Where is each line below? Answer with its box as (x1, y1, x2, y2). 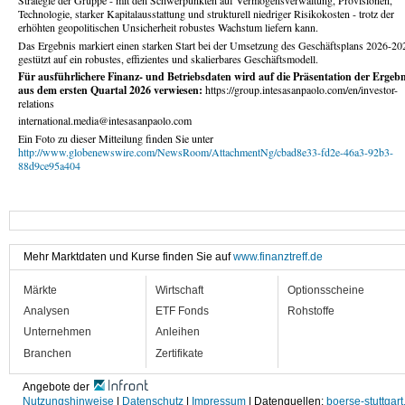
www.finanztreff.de (233, 250, 323, 264)
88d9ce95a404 (18, 157, 80, 173)
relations (18, 96, 54, 111)
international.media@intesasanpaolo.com (18, 113, 192, 128)
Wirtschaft (155, 283, 203, 297)
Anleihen (155, 325, 200, 339)
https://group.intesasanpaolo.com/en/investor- (202, 82, 398, 98)
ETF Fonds (155, 304, 209, 317)
